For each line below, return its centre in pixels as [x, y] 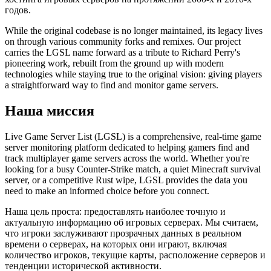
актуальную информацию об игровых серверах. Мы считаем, [132, 222]
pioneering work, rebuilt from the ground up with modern [114, 63]
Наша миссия [50, 110]
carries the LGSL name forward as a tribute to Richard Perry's [122, 52]
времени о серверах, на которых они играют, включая [116, 244]
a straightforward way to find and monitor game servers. [112, 85]
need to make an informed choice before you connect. [107, 191]
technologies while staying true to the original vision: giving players [133, 74]
